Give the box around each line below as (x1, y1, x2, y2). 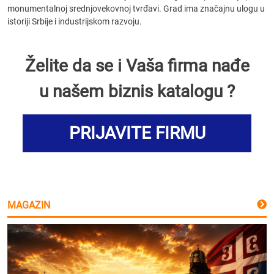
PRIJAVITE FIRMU (68, 123, 206, 143)
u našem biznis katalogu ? (39, 81, 235, 102)
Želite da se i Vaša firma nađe (24, 56, 250, 76)
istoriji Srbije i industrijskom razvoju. (7, 17, 142, 26)
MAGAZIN (7, 199, 50, 211)
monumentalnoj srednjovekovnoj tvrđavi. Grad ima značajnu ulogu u (7, 4, 265, 13)
